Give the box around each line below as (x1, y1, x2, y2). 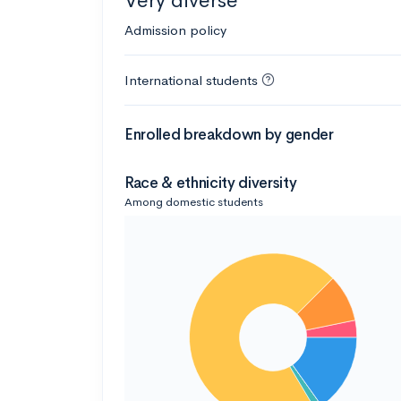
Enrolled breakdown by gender (124, 124, 334, 144)
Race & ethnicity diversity (124, 173, 297, 192)
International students (124, 71, 258, 89)
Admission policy (124, 21, 226, 38)
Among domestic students (124, 193, 263, 209)
